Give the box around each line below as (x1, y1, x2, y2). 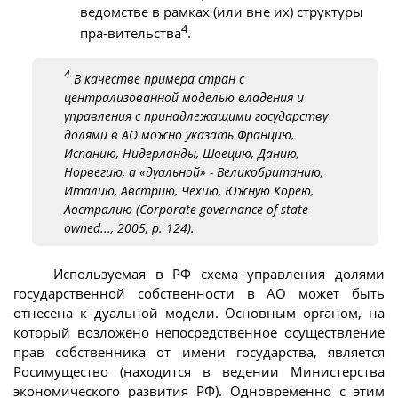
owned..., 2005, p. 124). (64, 219, 195, 236)
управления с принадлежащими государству (64, 107, 328, 124)
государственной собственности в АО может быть (13, 284, 385, 303)
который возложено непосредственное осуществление (13, 323, 385, 342)
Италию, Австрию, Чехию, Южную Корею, (64, 181, 314, 199)
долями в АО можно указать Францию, (64, 125, 294, 143)
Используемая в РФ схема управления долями (53, 265, 385, 283)
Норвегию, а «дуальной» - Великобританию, (64, 163, 323, 180)
